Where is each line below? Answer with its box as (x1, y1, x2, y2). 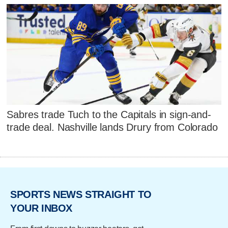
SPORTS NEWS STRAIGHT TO (10, 188, 152, 200)
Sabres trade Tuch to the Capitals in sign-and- (7, 108, 211, 120)
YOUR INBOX (10, 202, 72, 214)
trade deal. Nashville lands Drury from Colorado (7, 121, 218, 133)
